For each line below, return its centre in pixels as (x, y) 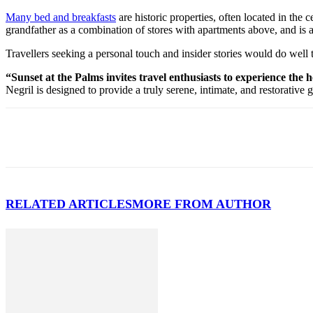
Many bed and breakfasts (61, 17)
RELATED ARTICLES (69, 204)
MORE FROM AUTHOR (202, 204)
